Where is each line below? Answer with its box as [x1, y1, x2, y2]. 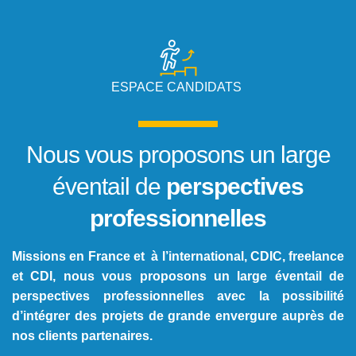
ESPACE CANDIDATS [111, 79, 245, 94]
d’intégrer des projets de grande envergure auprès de [12, 308, 344, 323]
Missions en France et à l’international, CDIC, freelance [12, 249, 344, 263]
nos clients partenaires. [12, 328, 153, 342]
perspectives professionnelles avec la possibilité [12, 288, 344, 303]
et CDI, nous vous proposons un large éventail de [12, 269, 344, 283]
